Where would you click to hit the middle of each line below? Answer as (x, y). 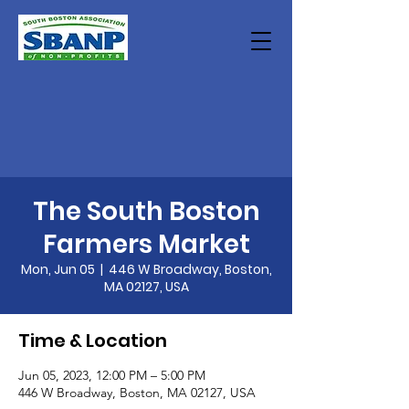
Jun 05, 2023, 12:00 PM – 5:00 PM (112, 375)
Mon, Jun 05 (58, 269)
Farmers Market (146, 244)
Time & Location (93, 341)
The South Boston (146, 211)
